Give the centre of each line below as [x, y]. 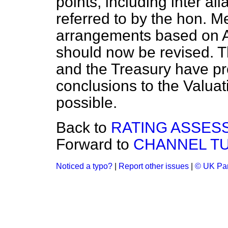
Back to [83, 127]
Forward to [95, 144]
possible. [87, 103]
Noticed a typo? [84, 166]
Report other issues [154, 166]
